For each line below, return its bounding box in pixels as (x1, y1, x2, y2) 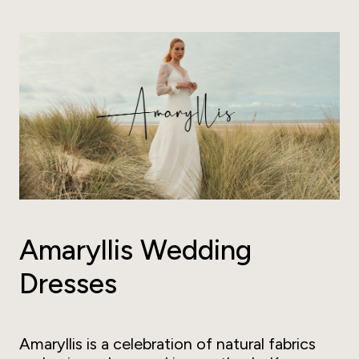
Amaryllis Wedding (19, 233, 252, 268)
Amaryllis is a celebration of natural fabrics (19, 334, 316, 354)
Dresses (19, 267, 117, 301)
